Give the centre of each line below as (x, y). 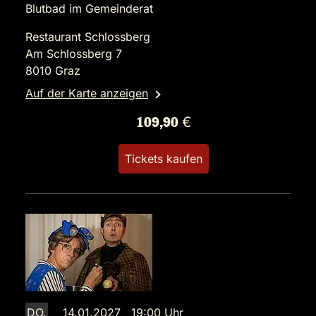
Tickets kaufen (164, 159)
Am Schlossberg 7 (74, 54)
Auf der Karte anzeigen (87, 93)
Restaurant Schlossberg (88, 37)
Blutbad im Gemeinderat (89, 9)
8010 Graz (53, 71)
